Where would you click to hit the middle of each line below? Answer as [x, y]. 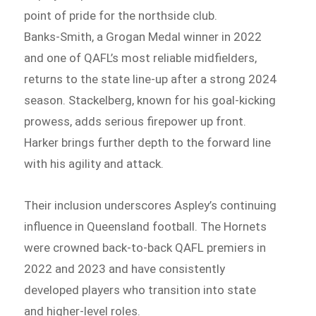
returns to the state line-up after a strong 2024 [151, 79]
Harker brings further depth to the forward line [148, 142]
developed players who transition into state [140, 290]
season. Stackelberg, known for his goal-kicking [150, 100]
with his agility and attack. [94, 163]
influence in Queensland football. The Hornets [146, 227]
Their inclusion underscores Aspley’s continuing [151, 206]
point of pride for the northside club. [121, 15]
